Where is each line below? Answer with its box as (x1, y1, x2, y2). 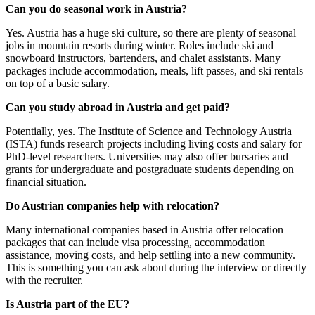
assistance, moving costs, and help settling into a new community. (6, 249, 295, 262)
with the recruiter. (6, 274, 83, 287)
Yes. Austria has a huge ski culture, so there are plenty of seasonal (6, 27, 296, 39)
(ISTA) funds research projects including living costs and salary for (6, 138, 302, 150)
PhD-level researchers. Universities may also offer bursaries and (6, 150, 288, 163)
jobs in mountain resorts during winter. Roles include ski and (6, 39, 274, 52)
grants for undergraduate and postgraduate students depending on (6, 163, 294, 176)
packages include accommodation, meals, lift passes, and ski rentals (6, 65, 303, 77)
